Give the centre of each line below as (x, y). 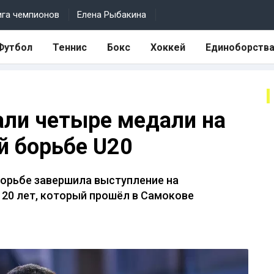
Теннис (70, 47)
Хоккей (168, 47)
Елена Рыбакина (112, 15)
